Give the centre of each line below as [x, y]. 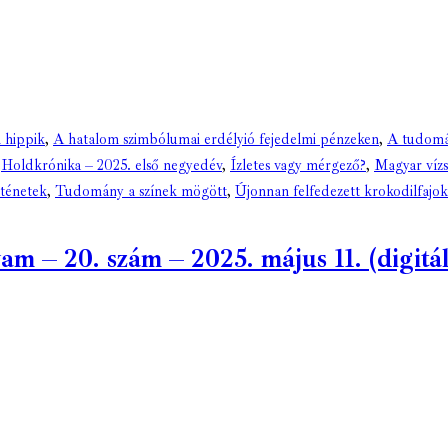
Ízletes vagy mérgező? [298, 166]
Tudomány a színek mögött [141, 192]
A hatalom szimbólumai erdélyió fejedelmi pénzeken [216, 140]
